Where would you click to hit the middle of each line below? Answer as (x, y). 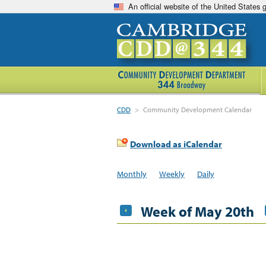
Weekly (172, 174)
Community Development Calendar (198, 110)
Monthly (132, 174)
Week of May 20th (197, 211)
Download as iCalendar (176, 144)
